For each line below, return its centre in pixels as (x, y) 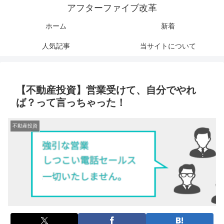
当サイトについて (168, 46)
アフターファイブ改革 (112, 8)
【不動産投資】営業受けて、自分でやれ (106, 90)
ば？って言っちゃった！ (71, 102)
